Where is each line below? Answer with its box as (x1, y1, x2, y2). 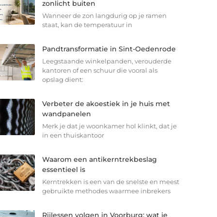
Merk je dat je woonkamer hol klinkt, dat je (42, 122, 177, 130)
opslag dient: (42, 76, 83, 84)
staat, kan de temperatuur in (42, 21, 132, 29)
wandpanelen (42, 109, 91, 119)
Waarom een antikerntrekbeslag (42, 155, 157, 164)
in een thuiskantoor (42, 131, 104, 139)
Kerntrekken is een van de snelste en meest (42, 178, 179, 186)
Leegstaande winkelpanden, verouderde (42, 57, 171, 65)
